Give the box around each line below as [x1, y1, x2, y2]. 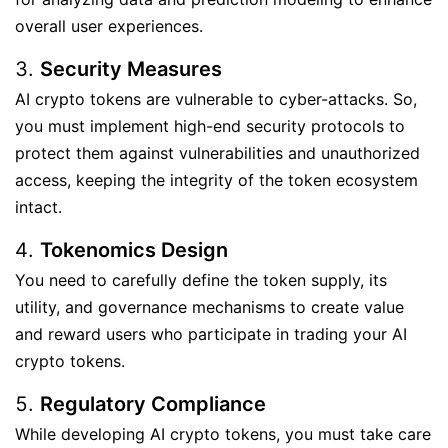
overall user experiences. [15, 16, 208, 36]
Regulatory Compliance [40, 392, 266, 416]
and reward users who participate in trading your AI [15, 324, 407, 344]
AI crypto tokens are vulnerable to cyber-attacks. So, [15, 89, 417, 109]
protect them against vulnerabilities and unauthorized [15, 143, 420, 163]
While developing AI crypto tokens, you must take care [15, 424, 431, 444]
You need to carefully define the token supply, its [15, 270, 387, 290]
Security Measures [40, 57, 222, 81]
